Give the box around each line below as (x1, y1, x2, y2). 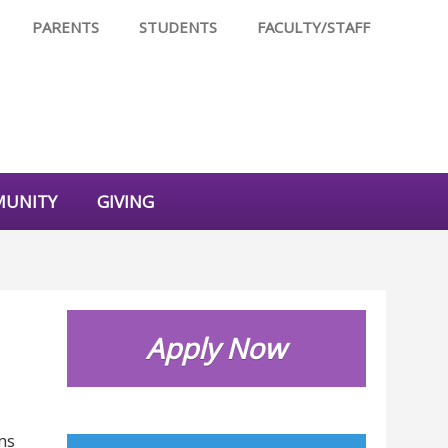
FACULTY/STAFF (257, 17, 370, 37)
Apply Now (146, 329, 287, 367)
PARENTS (32, 17, 99, 37)
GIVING (97, 190, 154, 213)
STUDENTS (139, 17, 217, 37)
